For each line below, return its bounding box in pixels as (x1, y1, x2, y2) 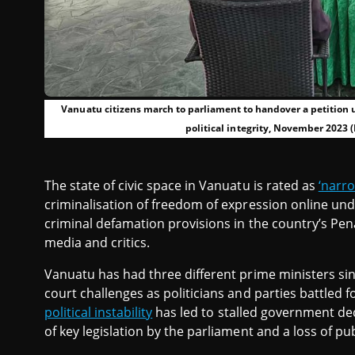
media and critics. (44, 234, 151, 251)
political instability (44, 303, 153, 321)
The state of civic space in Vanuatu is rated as (44, 177, 319, 194)
